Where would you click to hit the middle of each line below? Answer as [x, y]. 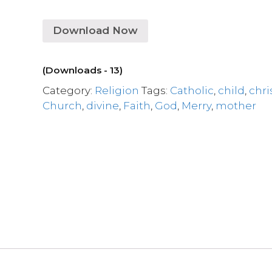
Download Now [96, 30]
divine [103, 105]
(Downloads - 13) [83, 70]
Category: [69, 90]
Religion [117, 90]
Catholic [192, 90]
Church [63, 105]
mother [236, 105]
